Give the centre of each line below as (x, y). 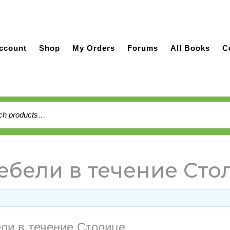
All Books (190, 48)
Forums (143, 48)
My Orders (94, 48)
